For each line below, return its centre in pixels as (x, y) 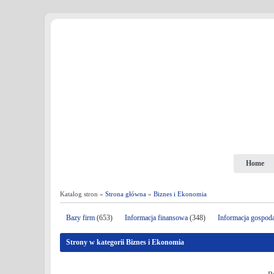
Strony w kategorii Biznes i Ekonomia (125, 242)
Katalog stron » (83, 194)
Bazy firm (80, 218)
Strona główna (126, 194)
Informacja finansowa (156, 218)
